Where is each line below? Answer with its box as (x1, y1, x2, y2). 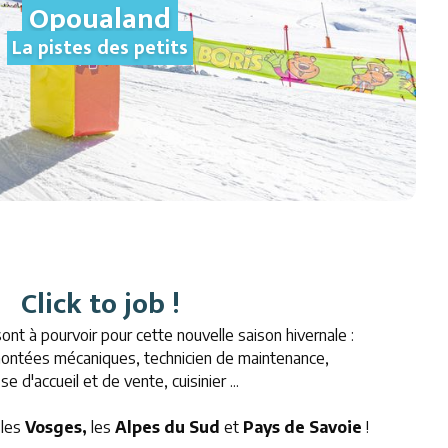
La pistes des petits (7, 31, 193, 66)
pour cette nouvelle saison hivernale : (100, 324, 358, 345)
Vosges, (24, 416, 87, 437)
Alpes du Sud (114, 416, 220, 437)
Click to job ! (20, 279, 180, 328)
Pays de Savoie (242, 416, 366, 437)
